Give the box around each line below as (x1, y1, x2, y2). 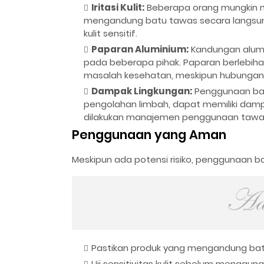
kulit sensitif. (84, 27, 137, 39)
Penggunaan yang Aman (72, 126, 226, 143)
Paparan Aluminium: (91, 42, 189, 55)
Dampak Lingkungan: (91, 84, 192, 97)
